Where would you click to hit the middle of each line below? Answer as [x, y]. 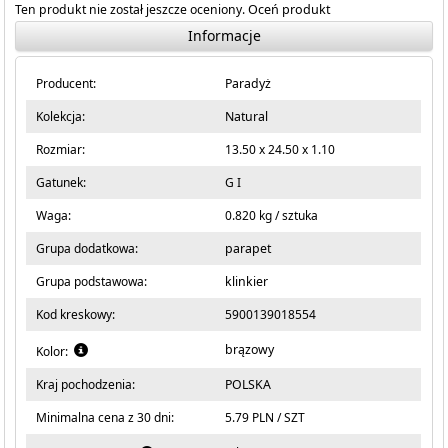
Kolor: [55, 351]
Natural [247, 116]
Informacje [224, 35]
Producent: [66, 83]
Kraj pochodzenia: [86, 384]
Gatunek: [61, 182]
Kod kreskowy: [76, 314]
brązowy [250, 349]
